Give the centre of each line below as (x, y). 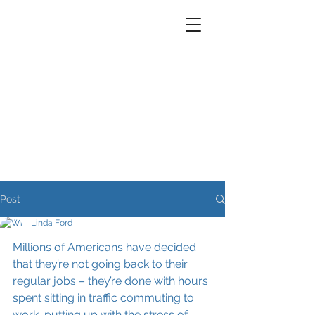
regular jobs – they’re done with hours (112, 281)
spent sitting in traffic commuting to (105, 298)
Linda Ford (52, 223)
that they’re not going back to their (102, 264)
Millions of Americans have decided (106, 247)
